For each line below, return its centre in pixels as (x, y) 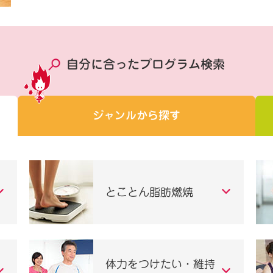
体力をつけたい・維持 (161, 264)
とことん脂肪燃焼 (150, 192)
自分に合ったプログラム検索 (146, 63)
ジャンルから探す (136, 115)
